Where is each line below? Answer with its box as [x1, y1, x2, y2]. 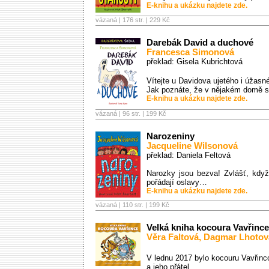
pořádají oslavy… [147, 178, 207, 187]
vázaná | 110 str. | [95, 201, 149, 208]
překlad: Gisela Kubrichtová [147, 57, 243, 66]
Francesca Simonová [147, 47, 234, 57]
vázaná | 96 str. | [95, 110, 146, 117]
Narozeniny [147, 131, 195, 141]
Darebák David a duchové [147, 38, 253, 47]
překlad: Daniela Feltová [147, 151, 231, 160]
